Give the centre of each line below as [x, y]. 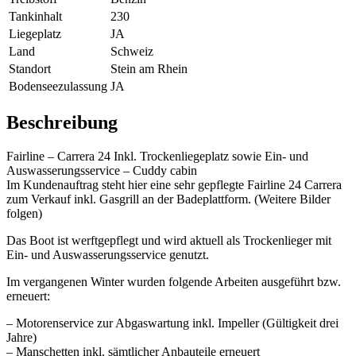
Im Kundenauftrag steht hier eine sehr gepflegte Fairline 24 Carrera [174, 185]
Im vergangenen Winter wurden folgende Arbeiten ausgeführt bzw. [174, 282]
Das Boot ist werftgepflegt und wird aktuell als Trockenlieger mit [169, 241]
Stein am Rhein [149, 69]
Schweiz [132, 52]
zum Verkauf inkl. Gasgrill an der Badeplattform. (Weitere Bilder [168, 199]
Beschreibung [62, 123]
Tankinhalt [35, 17]
